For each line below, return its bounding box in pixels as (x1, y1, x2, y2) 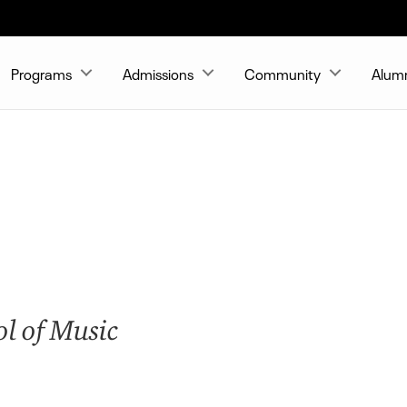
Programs (11, 62, 73, 84)
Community (244, 62, 322, 84)
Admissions (123, 62, 194, 84)
